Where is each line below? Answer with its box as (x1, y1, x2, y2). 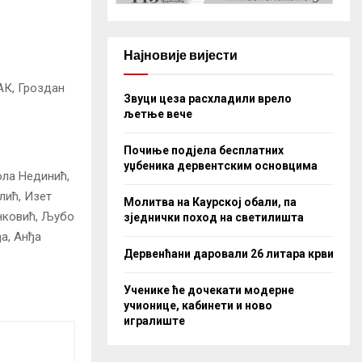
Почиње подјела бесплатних (124, 143, 284, 157)
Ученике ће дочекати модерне (124, 283, 294, 297)
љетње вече (124, 107, 192, 120)
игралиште (124, 314, 185, 327)
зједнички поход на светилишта (124, 210, 304, 224)
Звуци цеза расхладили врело (124, 91, 292, 105)
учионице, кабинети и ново (124, 298, 272, 312)
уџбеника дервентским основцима (124, 158, 318, 172)
